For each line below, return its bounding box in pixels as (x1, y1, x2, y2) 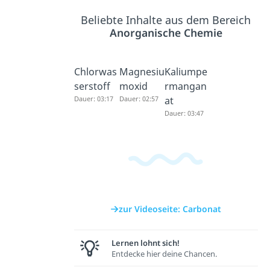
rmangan (164, 79, 207, 93)
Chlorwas (74, 64, 117, 78)
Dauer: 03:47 (164, 108, 204, 118)
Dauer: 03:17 (74, 93, 113, 103)
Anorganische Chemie (109, 25, 222, 40)
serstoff (74, 79, 110, 93)
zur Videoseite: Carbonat (119, 203, 222, 215)
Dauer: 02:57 (119, 93, 159, 103)
